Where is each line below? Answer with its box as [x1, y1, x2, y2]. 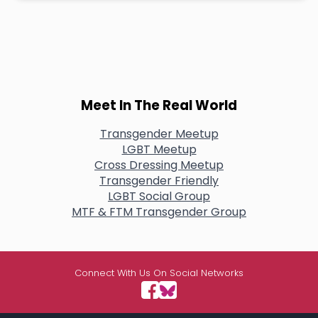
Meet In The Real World [81, 95, 237, 115]
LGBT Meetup [121, 141, 197, 158]
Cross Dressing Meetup [94, 157, 224, 174]
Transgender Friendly [99, 172, 219, 190]
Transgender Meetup [99, 126, 219, 143]
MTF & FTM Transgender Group [72, 204, 246, 221]
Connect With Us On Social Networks [75, 266, 243, 280]
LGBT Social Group [108, 188, 210, 205]
